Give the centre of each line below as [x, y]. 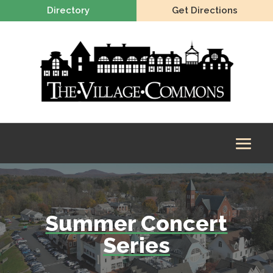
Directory [68, 10]
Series [136, 245]
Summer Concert [136, 223]
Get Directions [205, 10]
